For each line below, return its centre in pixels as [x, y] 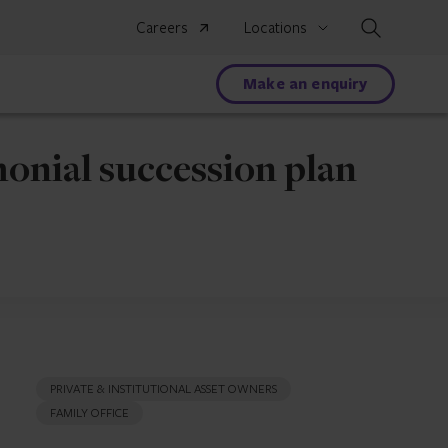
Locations [275, 27]
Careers [161, 27]
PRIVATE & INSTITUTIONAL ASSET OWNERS [163, 388]
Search [405, 27]
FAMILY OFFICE [89, 412]
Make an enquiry [312, 83]
